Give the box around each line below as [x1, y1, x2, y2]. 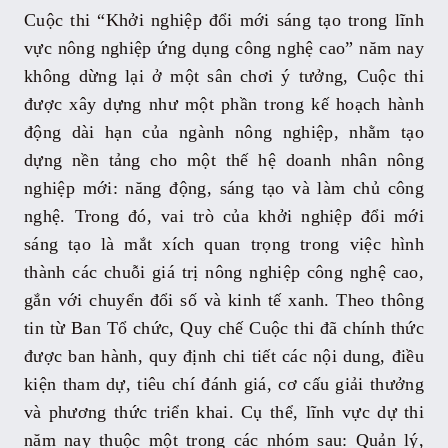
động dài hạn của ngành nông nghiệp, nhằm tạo [23, 121, 425, 142]
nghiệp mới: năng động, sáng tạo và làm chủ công [23, 177, 425, 198]
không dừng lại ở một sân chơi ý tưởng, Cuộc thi [23, 65, 425, 86]
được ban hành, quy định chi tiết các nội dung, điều [23, 345, 425, 366]
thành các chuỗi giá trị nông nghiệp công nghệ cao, [23, 261, 425, 282]
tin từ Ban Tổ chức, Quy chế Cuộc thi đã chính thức [23, 317, 425, 338]
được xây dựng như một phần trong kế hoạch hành [23, 93, 425, 114]
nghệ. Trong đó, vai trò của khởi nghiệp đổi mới [23, 205, 425, 226]
